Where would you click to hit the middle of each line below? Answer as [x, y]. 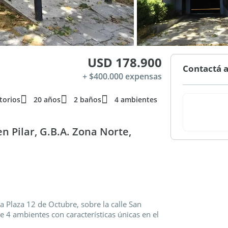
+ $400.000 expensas [122, 76]
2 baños [88, 99]
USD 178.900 [125, 62]
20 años [47, 99]
